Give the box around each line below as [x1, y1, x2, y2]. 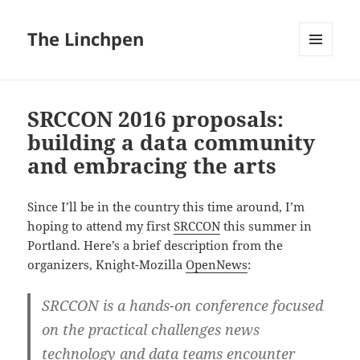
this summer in [220, 218, 313, 235]
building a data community [27, 128, 316, 157]
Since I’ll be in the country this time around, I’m [27, 198, 305, 215]
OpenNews [186, 256, 248, 273]
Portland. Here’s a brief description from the [27, 237, 284, 254]
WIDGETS [299, 83, 345, 97]
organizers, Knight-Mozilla [27, 256, 186, 273]
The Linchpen [27, 27, 145, 51]
